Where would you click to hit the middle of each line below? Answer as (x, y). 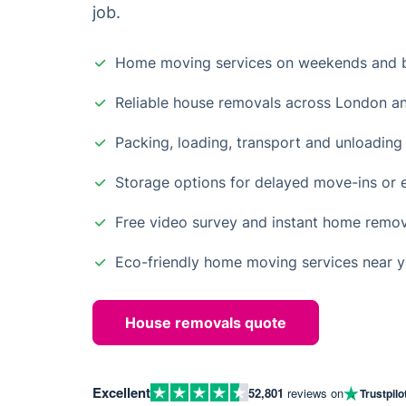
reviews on (314, 392)
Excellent (121, 392)
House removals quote (206, 323)
